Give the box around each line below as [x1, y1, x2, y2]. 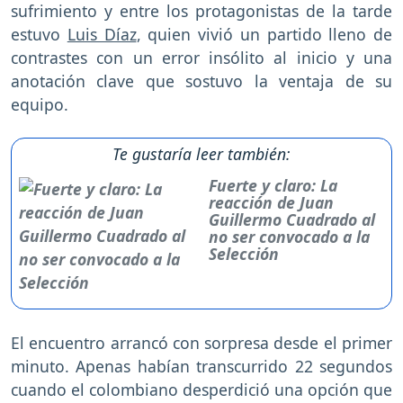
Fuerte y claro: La [209, 175, 338, 197]
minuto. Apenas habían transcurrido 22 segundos [11, 355, 392, 378]
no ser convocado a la [209, 226, 371, 248]
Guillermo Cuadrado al [209, 209, 376, 231]
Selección [209, 243, 280, 265]
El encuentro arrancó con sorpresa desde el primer [11, 332, 392, 354]
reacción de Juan [209, 192, 335, 214]
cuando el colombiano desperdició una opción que [11, 379, 392, 401]
